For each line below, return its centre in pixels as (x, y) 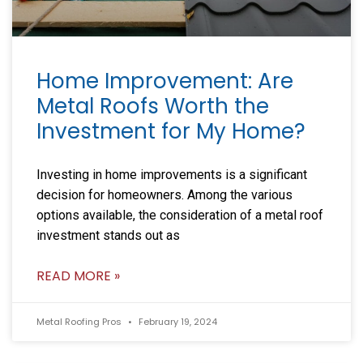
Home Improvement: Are (165, 81)
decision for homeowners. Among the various (164, 194)
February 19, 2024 (177, 321)
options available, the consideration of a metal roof (180, 215)
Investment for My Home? (171, 131)
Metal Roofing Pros (80, 321)
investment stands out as (108, 235)
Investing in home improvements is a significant (172, 174)
